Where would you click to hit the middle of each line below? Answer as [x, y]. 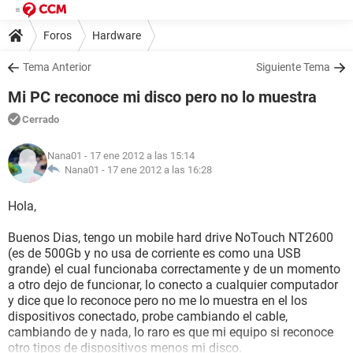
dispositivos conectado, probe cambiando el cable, [148, 316]
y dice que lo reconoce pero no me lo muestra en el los [158, 301]
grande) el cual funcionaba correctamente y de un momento [174, 269]
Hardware [117, 35]
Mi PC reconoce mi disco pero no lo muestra [162, 97]
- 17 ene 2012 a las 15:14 [138, 156]
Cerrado [41, 119]
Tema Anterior [57, 67]
